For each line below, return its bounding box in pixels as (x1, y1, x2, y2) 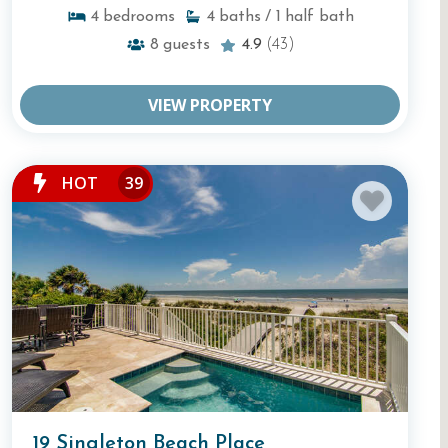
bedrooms (102, 8, 175, 25)
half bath (284, 8, 354, 25)
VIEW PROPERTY (148, 93, 272, 116)
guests (162, 36, 210, 53)
